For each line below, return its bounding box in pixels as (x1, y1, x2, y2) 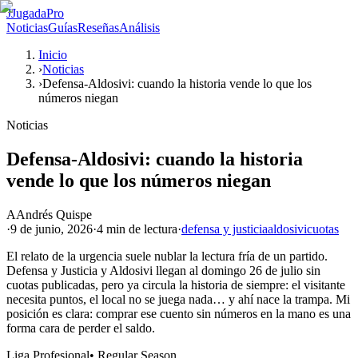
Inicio (38, 48, 67, 62)
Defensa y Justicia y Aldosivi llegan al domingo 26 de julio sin (6, 263, 320, 277)
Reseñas (78, 21, 119, 34)
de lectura (125, 221, 177, 236)
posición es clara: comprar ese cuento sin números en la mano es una (6, 306, 351, 320)
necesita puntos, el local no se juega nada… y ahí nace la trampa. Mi (6, 292, 350, 306)
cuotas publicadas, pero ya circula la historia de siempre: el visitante (6, 277, 345, 292)
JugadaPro (11, 6, 64, 20)
